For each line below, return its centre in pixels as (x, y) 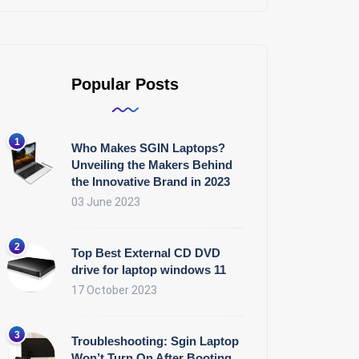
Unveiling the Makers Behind (152, 165)
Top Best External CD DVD (146, 253)
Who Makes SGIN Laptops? (148, 148)
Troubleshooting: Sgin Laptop (155, 341)
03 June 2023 (106, 202)
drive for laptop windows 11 (149, 270)
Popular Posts (125, 85)
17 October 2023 (114, 290)
